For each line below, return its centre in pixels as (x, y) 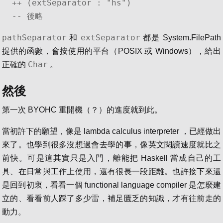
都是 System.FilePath (181, 37)
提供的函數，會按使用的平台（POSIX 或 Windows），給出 (111, 51)
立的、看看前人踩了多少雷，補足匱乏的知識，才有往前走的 (111, 198)
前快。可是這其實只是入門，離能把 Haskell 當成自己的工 (111, 158)
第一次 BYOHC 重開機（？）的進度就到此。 (82, 110)
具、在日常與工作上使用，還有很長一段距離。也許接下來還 (111, 171)
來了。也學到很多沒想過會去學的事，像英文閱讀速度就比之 (111, 144)
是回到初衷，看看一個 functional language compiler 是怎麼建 (111, 185)
